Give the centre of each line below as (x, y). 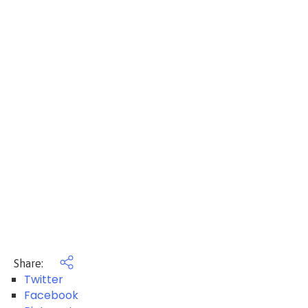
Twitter (44, 279)
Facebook (51, 295)
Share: (30, 263)
